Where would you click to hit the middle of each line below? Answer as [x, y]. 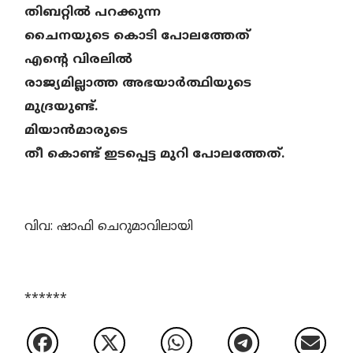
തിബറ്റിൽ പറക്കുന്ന [93, 12]
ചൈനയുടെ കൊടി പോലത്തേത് [137, 36]
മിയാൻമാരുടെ [76, 130]
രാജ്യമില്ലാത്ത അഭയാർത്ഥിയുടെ [138, 83]
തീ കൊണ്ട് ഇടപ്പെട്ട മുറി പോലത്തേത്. [155, 154]
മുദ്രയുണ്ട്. [61, 107]
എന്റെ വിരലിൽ [79, 59]
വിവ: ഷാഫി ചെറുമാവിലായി [109, 227]
